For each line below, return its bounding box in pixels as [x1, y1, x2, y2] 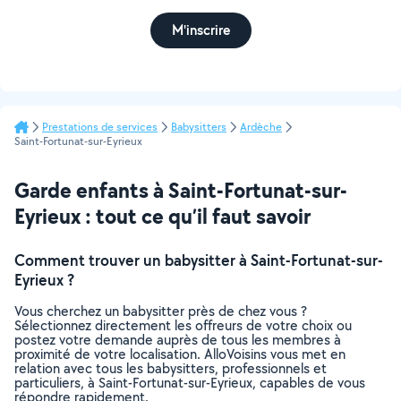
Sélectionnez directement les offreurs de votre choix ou [14, 316, 352, 335]
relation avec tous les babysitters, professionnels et [14, 359, 327, 378]
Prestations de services [42, 119, 158, 134]
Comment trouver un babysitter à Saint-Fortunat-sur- [14, 250, 383, 270]
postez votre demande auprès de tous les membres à [14, 330, 341, 349]
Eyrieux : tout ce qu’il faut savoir [14, 201, 311, 230]
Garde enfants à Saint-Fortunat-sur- [14, 175, 347, 204]
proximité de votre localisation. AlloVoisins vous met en [14, 345, 346, 363]
